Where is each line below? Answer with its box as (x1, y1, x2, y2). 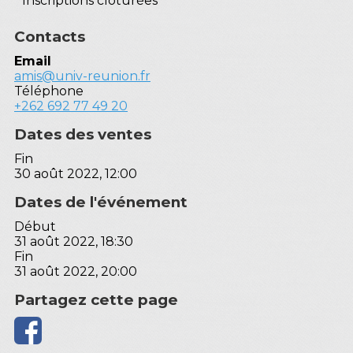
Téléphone (14, 83, 84, 98)
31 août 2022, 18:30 (14, 233, 133, 249)
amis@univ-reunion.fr (14, 68, 150, 84)
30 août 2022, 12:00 (14, 165, 137, 181)
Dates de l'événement (14, 192, 188, 211)
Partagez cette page (14, 290, 178, 309)
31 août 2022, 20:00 (14, 263, 137, 279)
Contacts (14, 27, 85, 46)
